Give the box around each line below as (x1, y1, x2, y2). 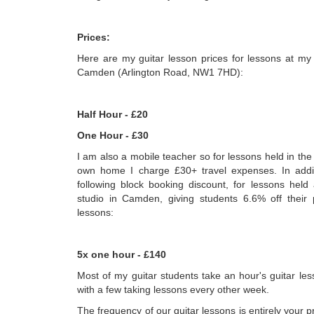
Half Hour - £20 (77, 109, 148, 120)
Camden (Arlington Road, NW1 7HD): (77, 67, 243, 78)
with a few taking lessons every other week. (77, 284, 269, 295)
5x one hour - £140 (77, 249, 166, 260)
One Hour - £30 (77, 130, 149, 141)
